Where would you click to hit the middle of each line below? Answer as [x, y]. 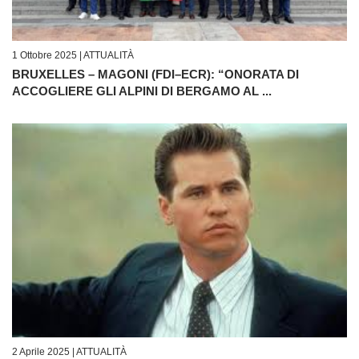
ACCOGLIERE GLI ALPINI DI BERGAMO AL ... [142, 91]
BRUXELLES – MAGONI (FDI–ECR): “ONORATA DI [155, 75]
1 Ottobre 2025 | [48, 56]
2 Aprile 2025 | [44, 351]
